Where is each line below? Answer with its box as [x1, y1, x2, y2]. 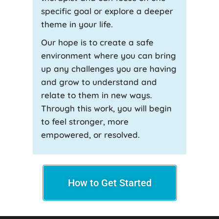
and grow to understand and [41, 77, 157, 88]
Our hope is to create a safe [41, 37, 153, 48]
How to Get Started [67, 177, 152, 189]
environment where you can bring [41, 50, 176, 61]
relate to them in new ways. [41, 90, 152, 101]
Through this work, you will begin [41, 103, 172, 114]
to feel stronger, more [41, 116, 129, 127]
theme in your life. [41, 19, 113, 30]
